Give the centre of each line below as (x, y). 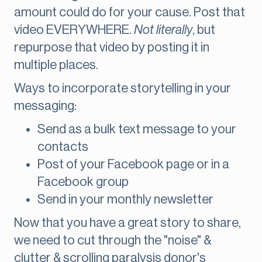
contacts (63, 147)
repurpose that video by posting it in (112, 48)
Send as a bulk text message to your (137, 130)
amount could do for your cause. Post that (130, 13)
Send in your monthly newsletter (125, 200)
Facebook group (83, 182)
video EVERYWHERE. (74, 30)
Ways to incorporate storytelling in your (123, 89)
